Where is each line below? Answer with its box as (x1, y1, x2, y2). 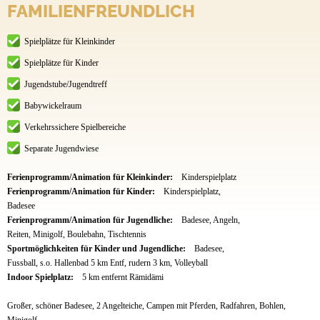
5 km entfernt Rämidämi (81, 271, 164, 282)
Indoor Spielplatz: (7, 271, 76, 282)
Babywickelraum (24, 100, 81, 111)
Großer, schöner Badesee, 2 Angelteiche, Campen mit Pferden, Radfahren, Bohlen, (7, 300, 286, 311)
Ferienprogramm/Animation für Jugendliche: (7, 214, 175, 225)
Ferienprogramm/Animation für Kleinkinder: (7, 171, 175, 182)
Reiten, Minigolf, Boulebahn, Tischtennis (7, 229, 146, 239)
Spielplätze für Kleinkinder (24, 36, 115, 46)
